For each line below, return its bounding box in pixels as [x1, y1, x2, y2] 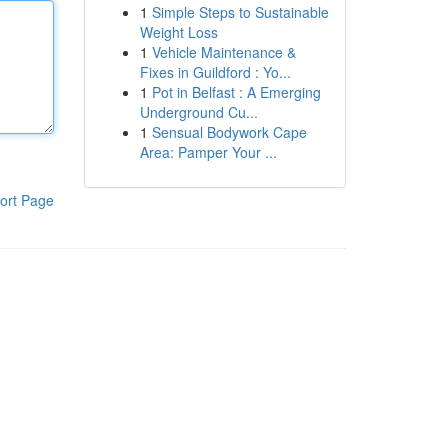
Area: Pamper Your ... [139, 142, 277, 162]
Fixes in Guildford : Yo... [139, 62, 291, 82]
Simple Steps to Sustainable [151, 2, 329, 22]
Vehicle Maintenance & [151, 42, 296, 62]
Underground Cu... [139, 102, 258, 122]
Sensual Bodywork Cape [151, 122, 307, 142]
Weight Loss [139, 22, 218, 42]
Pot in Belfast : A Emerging [151, 82, 321, 102]
